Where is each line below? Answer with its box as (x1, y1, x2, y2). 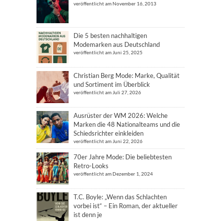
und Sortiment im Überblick (74, 80, 150, 88)
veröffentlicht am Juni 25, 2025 (74, 49, 143, 55)
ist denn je (74, 210, 102, 219)
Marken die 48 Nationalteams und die (74, 120, 180, 128)
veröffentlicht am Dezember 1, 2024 (74, 170, 153, 177)
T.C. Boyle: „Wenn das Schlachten (74, 192, 167, 201)
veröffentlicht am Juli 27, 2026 (74, 89, 141, 95)
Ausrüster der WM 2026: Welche (74, 111, 168, 119)
